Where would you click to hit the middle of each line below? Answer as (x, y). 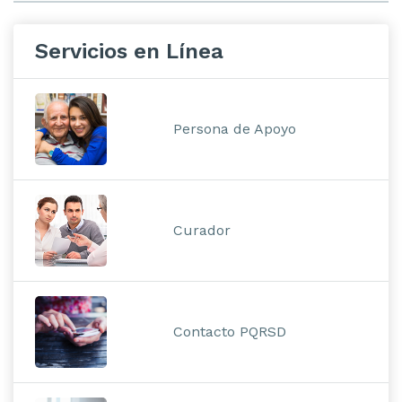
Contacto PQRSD (230, 331)
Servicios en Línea (129, 51)
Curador (202, 230)
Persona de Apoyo (235, 128)
